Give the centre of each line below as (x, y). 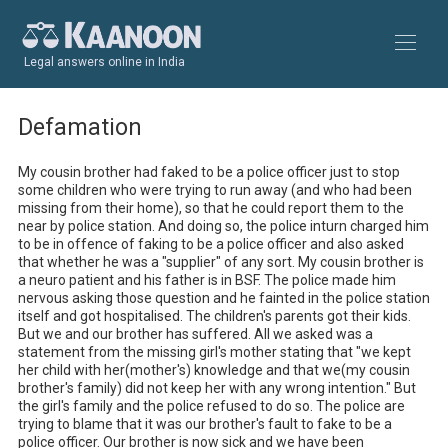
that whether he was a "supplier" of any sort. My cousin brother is (221, 262)
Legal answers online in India (104, 62)
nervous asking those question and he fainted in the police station (224, 298)
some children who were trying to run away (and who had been (215, 190)
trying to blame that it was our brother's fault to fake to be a (205, 424)
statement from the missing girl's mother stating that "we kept (214, 352)
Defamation (80, 127)
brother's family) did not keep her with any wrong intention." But (217, 388)
